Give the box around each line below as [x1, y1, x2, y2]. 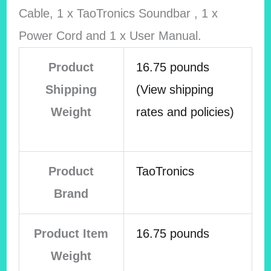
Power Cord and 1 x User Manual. [18, 29, 201, 43]
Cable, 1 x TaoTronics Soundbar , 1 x [18, 7, 218, 21]
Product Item [34, 227, 109, 241]
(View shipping [135, 83, 214, 97]
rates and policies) [135, 105, 234, 119]
